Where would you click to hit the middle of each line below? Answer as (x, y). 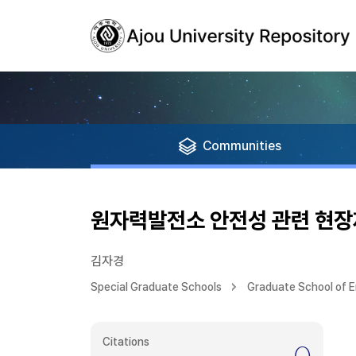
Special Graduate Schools (156, 287)
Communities (242, 146)
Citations (126, 342)
